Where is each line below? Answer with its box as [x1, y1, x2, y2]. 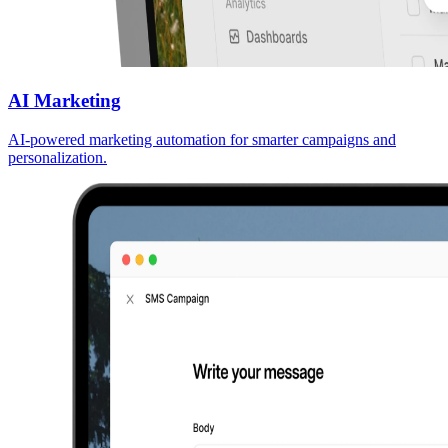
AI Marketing [8, 89, 121, 111]
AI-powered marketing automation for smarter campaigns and [8, 130, 396, 148]
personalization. [8, 148, 107, 166]
